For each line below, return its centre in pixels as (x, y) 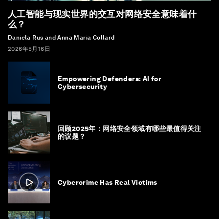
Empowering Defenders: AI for (110, 79)
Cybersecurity (83, 87)
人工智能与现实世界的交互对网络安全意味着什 (102, 14)
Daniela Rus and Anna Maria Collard (61, 38)
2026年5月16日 (29, 49)
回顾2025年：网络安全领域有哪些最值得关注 (130, 129)
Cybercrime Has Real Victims (108, 182)
